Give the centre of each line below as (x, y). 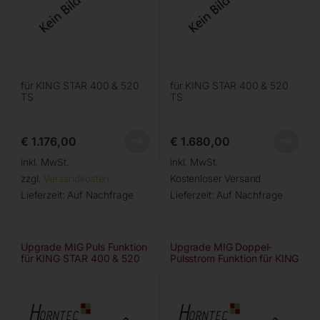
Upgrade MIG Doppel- (221, 246)
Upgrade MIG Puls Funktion (84, 246)
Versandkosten (77, 178)
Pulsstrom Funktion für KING (235, 258)
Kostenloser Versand (216, 178)
